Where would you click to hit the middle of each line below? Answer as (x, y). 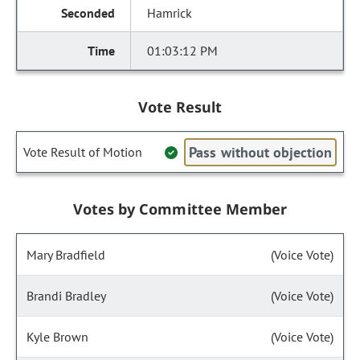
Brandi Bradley (66, 296)
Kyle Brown (57, 337)
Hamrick (170, 13)
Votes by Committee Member (180, 209)
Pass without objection (260, 152)
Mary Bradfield (66, 255)
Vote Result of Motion (83, 152)
